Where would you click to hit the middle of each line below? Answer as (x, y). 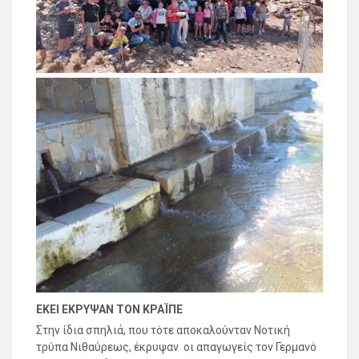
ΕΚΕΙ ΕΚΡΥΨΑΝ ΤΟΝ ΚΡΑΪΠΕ (109, 310)
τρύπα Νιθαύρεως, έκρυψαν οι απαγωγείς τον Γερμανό (176, 347)
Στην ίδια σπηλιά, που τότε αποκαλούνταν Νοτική (163, 331)
